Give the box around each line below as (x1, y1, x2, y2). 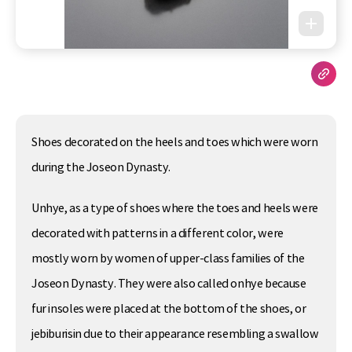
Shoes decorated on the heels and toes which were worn (31, 135, 318, 150)
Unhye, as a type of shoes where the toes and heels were (31, 200, 318, 215)
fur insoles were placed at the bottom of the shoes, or (31, 301, 306, 316)
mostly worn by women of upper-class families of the (31, 251, 305, 266)
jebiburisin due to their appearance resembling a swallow (31, 326, 319, 341)
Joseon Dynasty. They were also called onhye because (31, 276, 306, 291)
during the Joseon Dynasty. (31, 160, 171, 175)
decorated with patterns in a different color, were (31, 225, 284, 240)
